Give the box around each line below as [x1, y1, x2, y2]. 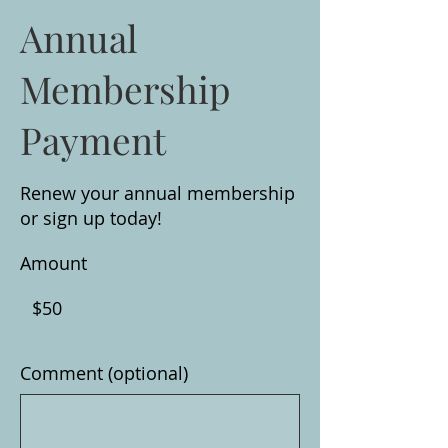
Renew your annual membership [20, 180, 295, 205]
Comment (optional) [20, 360, 188, 385]
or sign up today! [20, 205, 162, 230]
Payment [20, 114, 166, 164]
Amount [20, 250, 87, 275]
